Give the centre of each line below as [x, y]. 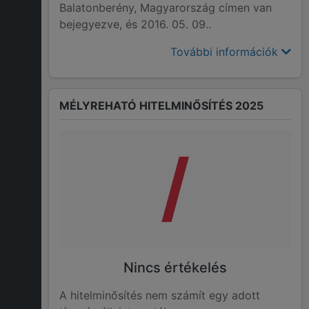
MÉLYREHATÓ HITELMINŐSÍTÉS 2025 [161, 106]
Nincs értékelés [175, 268]
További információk [226, 52]
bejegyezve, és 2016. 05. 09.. [135, 24]
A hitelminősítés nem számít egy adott [160, 296]
